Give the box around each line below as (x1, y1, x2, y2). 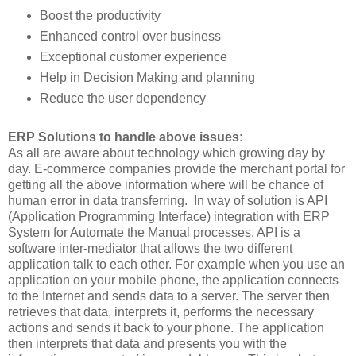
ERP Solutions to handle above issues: (8, 130, 243, 144)
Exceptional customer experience (39, 49, 227, 64)
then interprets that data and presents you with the (8, 336, 287, 350)
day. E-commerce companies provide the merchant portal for (8, 161, 345, 176)
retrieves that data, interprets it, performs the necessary (8, 304, 314, 319)
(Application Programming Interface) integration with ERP (8, 209, 330, 223)
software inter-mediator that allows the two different (8, 241, 292, 255)
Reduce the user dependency (39, 91, 206, 105)
